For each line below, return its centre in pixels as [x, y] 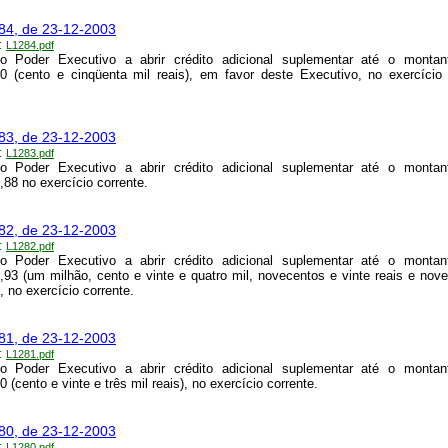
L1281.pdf [30, 354]
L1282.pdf [30, 246]
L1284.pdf [30, 45]
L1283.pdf [30, 153]
